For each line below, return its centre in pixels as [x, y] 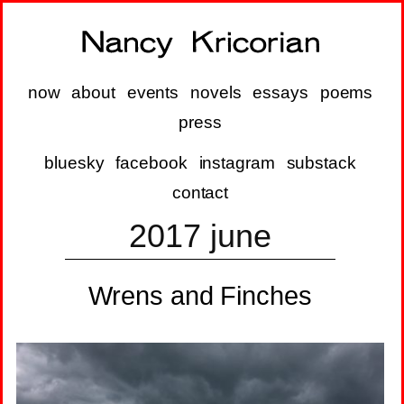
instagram [237, 163]
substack [321, 163]
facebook [151, 163]
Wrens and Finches [200, 296]
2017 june [200, 236]
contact [200, 193]
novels [216, 92]
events [153, 92]
